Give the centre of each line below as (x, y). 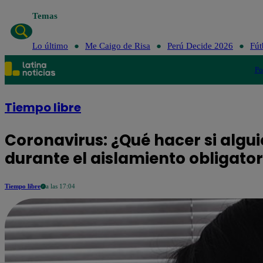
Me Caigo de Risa (117, 46)
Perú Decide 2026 (200, 46)
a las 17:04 (60, 186)
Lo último (50, 46)
